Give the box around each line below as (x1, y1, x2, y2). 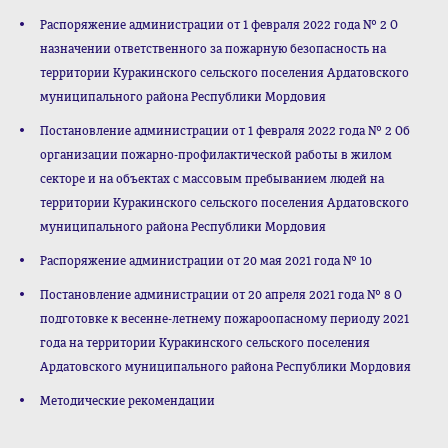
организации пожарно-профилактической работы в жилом (40, 148, 392, 162)
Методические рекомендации (40, 394, 215, 408)
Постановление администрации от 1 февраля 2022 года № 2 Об (40, 124, 410, 138)
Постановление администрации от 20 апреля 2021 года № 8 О (40, 288, 402, 302)
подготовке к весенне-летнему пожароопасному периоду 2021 (40, 312, 409, 326)
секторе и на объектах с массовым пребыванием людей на (40, 172, 384, 186)
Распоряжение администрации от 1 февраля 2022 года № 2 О (40, 18, 398, 32)
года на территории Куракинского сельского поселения (40, 336, 370, 350)
